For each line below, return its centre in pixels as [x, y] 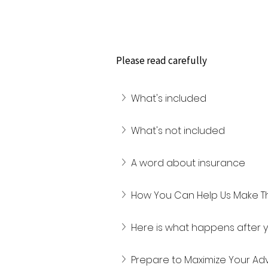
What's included [169, 98]
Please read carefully [162, 60]
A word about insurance [188, 163]
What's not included [178, 131]
